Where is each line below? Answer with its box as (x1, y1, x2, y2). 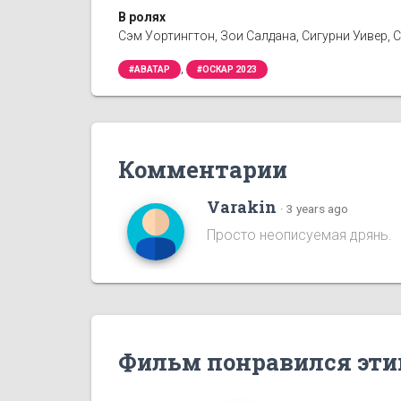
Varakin (207, 195, 277, 218)
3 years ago (286, 200, 348, 216)
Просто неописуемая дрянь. (207, 226, 392, 243)
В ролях (118, 9, 166, 24)
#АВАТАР (129, 64, 170, 74)
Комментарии (118, 153, 287, 184)
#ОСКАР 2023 (197, 64, 257, 74)
